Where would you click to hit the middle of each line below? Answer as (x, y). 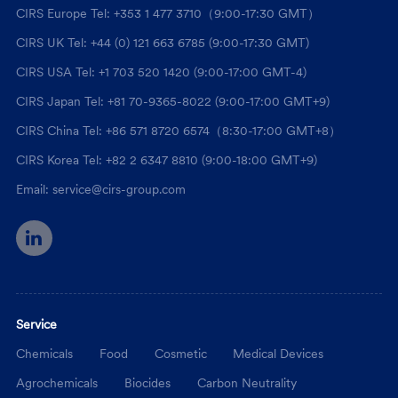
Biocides (147, 382)
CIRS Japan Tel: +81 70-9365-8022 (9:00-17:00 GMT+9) (172, 102)
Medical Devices (279, 354)
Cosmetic (180, 354)
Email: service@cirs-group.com (100, 189)
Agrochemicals (56, 382)
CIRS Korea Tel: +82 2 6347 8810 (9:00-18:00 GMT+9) (166, 160)
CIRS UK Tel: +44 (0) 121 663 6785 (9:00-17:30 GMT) (162, 43)
